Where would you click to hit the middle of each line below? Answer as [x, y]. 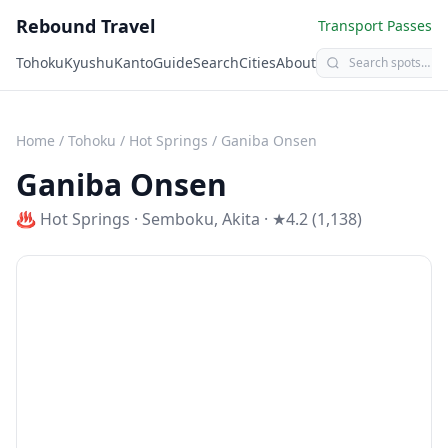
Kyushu [89, 62]
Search [216, 62]
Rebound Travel [85, 26]
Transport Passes [375, 25]
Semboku [178, 219]
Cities [257, 62]
